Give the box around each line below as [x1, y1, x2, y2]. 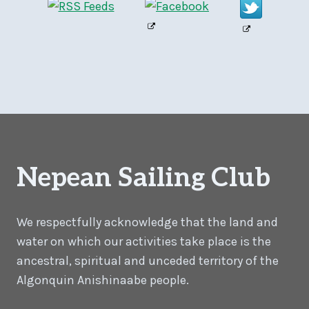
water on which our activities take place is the [17, 233, 271, 249]
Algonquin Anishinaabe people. [17, 272, 189, 288]
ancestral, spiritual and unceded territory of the [17, 252, 279, 268]
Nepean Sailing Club [17, 162, 270, 194]
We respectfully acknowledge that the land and [17, 214, 278, 230]
